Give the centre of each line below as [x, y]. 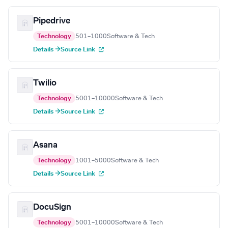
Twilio [45, 83]
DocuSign [52, 207]
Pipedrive [52, 21]
